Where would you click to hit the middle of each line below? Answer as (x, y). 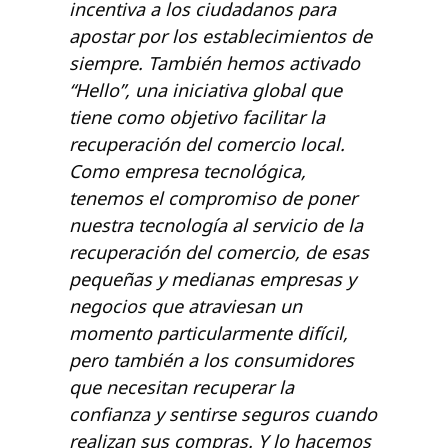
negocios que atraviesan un (185, 306)
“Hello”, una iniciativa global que (205, 90)
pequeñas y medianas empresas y (212, 279)
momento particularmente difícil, (208, 333)
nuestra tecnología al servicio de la (216, 225)
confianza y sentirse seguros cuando (223, 414)
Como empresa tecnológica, (187, 171)
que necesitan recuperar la (181, 387)
